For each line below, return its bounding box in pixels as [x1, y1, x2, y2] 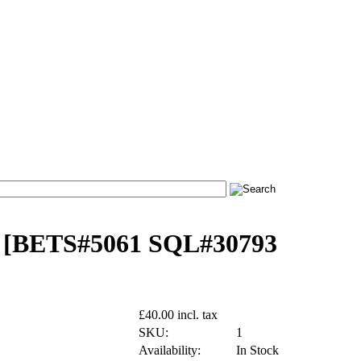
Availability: [139, 342, 201, 357]
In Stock [236, 342, 279, 357]
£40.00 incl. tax [139, 307, 218, 322]
